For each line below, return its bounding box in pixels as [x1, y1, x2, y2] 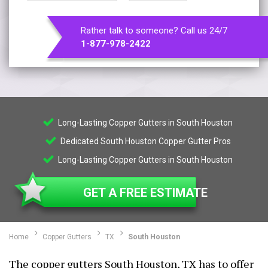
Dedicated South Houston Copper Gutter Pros [58, 136, 231, 146]
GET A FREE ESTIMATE [83, 185, 208, 200]
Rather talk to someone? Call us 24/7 [81, 25, 227, 36]
